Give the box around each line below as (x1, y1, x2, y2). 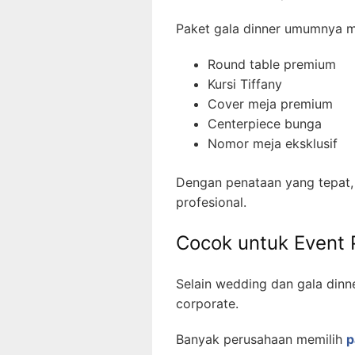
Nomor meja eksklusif (208, 136, 338, 152)
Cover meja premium (208, 96, 333, 113)
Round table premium (208, 56, 336, 73)
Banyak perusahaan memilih (176, 331, 346, 348)
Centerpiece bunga (208, 116, 322, 132)
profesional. (176, 194, 246, 211)
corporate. (176, 296, 239, 312)
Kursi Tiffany (208, 76, 282, 93)
